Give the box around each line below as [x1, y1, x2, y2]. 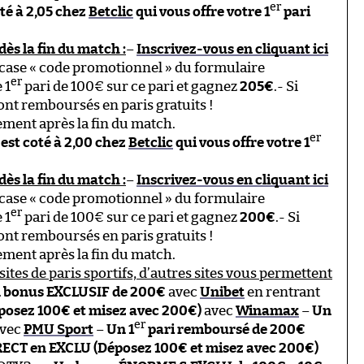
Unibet [200, 284, 245, 299]
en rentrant [245, 284, 320, 299]
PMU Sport [24, 322, 93, 336]
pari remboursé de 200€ [145, 322, 305, 336]
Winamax [236, 303, 299, 318]
